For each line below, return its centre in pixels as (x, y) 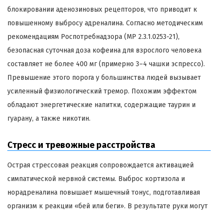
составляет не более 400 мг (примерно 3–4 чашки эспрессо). (106, 64)
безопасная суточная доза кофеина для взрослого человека (104, 51)
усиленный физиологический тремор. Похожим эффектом (102, 91)
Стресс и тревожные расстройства (81, 145)
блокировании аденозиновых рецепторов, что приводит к (102, 10)
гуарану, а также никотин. (49, 119)
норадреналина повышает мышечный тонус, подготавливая (104, 193)
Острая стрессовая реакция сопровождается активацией (100, 165)
